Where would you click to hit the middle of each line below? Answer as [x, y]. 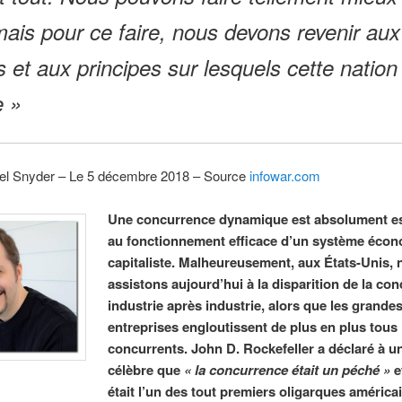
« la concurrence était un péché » [288, 370]
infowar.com [284, 176]
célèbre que [146, 370]
